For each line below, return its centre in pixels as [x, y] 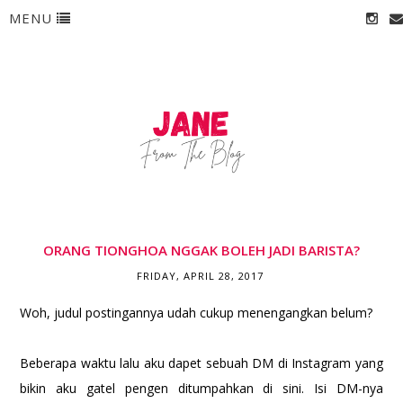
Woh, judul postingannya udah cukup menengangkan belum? [197, 312]
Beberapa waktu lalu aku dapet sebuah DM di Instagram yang [201, 363]
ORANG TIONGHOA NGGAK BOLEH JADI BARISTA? [201, 250]
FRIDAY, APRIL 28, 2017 [200, 275]
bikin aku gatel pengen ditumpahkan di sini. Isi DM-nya [201, 388]
